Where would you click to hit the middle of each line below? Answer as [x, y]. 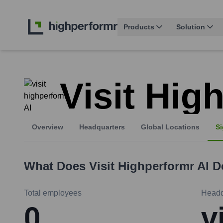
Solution [191, 27]
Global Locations [170, 127]
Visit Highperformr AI [149, 166]
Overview [48, 127]
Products [139, 27]
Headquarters [102, 127]
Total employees [53, 193]
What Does [56, 166]
